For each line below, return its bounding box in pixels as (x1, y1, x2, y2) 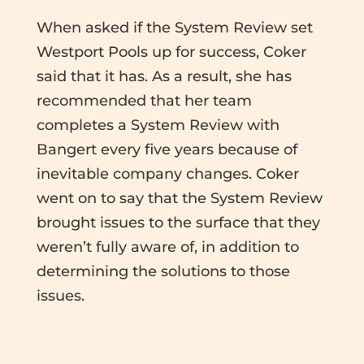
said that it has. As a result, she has (36, 67, 292, 85)
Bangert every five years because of (36, 140, 297, 158)
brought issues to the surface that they (36, 213, 320, 232)
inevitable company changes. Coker (36, 164, 299, 183)
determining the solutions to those (36, 262, 290, 280)
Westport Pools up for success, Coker (36, 42, 306, 61)
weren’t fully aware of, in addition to (36, 237, 299, 256)
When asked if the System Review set (36, 18, 313, 37)
